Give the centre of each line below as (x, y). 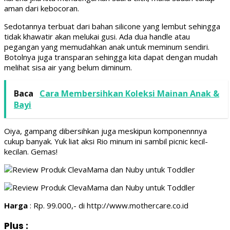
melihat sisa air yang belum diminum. (68, 67)
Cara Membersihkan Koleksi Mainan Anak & (129, 93)
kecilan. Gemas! (31, 151)
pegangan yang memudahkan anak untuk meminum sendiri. (107, 46)
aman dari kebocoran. (42, 8)
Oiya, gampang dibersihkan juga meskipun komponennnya (106, 131)
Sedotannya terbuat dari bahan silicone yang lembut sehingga (112, 26)
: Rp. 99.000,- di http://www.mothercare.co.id (108, 205)
